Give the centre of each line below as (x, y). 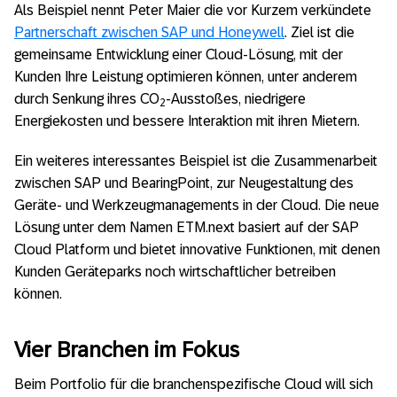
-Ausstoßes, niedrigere (236, 99)
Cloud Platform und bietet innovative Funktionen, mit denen (197, 250)
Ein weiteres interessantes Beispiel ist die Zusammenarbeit (196, 161)
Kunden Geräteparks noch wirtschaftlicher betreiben (175, 272)
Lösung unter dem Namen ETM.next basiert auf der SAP (187, 228)
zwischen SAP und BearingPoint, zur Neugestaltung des (184, 183)
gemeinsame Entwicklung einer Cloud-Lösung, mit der (179, 55)
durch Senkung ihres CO (87, 99)
